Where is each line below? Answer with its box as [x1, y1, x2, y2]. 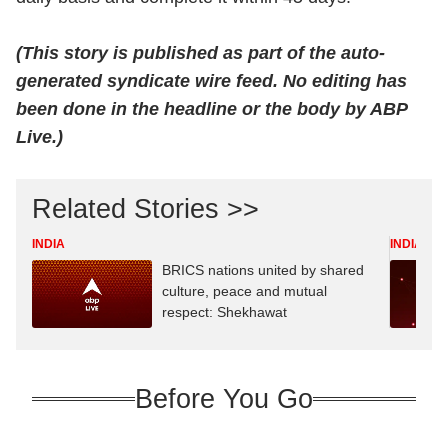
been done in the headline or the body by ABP [16, 99, 407, 119]
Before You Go [135, 383, 313, 414]
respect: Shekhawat [162, 304, 287, 320]
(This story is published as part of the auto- [16, 43, 385, 63]
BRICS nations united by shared [162, 262, 364, 278]
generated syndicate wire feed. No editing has [16, 71, 407, 91]
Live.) [16, 127, 63, 147]
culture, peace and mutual [162, 283, 327, 299]
